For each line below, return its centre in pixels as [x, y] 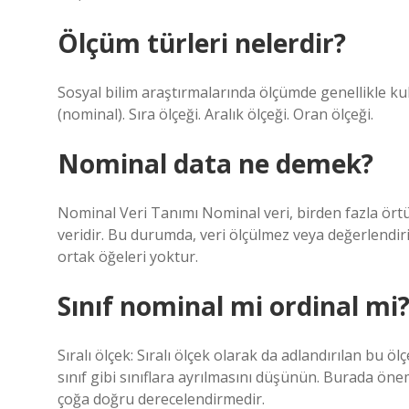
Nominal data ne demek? [215, 163]
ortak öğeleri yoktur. [128, 257]
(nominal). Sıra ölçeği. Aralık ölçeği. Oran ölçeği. [215, 114]
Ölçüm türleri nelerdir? [202, 43]
